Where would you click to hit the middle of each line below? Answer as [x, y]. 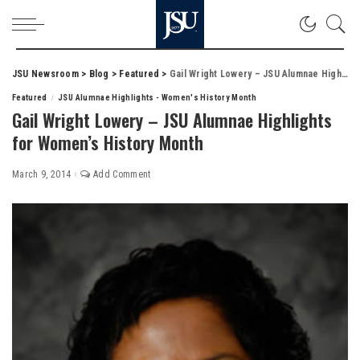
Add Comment [122, 174]
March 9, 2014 [42, 174]
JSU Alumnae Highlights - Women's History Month [157, 98]
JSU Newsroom [45, 74]
